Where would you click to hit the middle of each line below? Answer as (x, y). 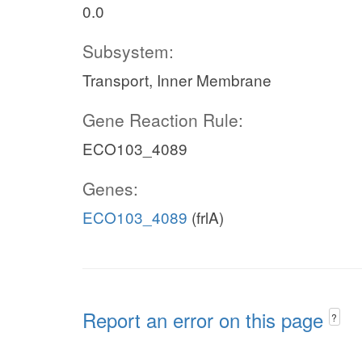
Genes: (110, 188)
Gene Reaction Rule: (163, 120)
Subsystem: (128, 51)
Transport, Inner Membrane (177, 80)
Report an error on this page (206, 320)
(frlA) (206, 217)
